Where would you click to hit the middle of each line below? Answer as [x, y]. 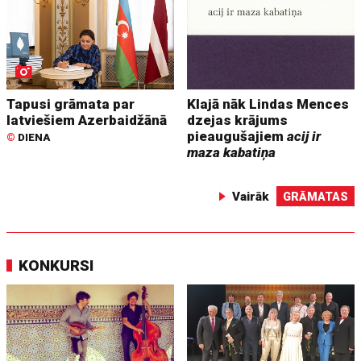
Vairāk [250, 196]
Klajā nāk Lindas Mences [268, 104]
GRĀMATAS [315, 196]
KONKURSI [56, 265]
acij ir [304, 136]
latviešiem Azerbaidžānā [87, 120]
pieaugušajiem [237, 136]
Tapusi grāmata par [71, 104]
